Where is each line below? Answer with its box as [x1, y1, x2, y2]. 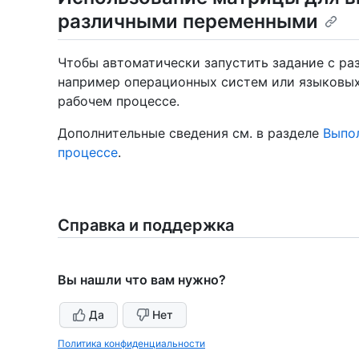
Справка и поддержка [58, 215, 234, 235]
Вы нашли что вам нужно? [58, 271, 226, 288]
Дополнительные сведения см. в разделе [58, 124, 323, 141]
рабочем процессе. [58, 92, 179, 109]
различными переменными [58, 9, 318, 33]
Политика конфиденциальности [58, 337, 205, 349]
